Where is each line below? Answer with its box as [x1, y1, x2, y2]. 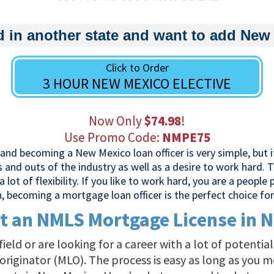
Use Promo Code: [64, 129, 162, 146]
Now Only [89, 113, 144, 130]
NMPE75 [161, 129, 210, 146]
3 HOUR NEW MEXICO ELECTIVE [43, 74, 231, 94]
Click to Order [105, 61, 169, 75]
